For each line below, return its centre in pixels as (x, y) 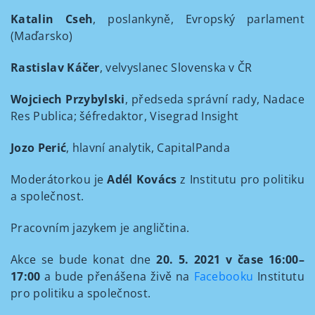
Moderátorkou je (59, 179)
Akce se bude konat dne (84, 259)
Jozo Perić (39, 148)
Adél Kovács (142, 179)
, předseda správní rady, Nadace (214, 99)
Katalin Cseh (52, 19)
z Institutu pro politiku (240, 179)
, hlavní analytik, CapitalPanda (148, 148)
